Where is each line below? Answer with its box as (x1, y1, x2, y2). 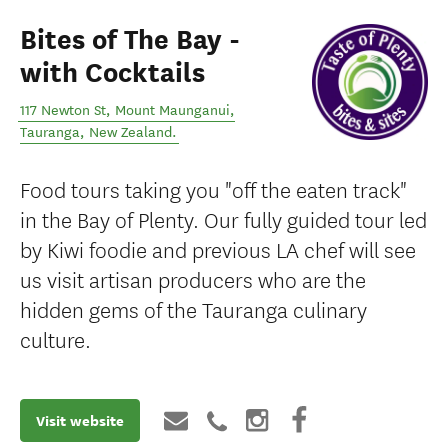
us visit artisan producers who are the (20, 263, 366, 294)
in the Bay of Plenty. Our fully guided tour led (20, 203, 427, 234)
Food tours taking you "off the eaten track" (20, 173, 407, 204)
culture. (20, 323, 91, 354)
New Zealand (89, 124, 172, 141)
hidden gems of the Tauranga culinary (20, 293, 367, 324)
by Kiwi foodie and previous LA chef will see (20, 233, 416, 264)
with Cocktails (20, 56, 205, 90)
